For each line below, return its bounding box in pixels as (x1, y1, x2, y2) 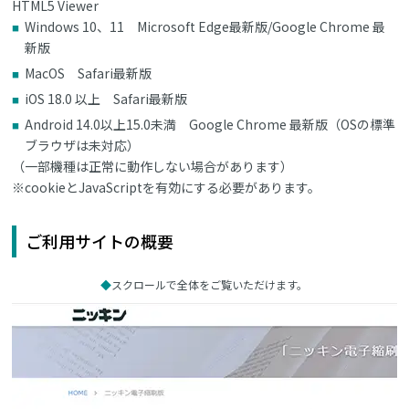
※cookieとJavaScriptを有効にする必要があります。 (12, 177, 321, 196)
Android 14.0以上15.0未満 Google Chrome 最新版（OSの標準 (25, 114, 396, 133)
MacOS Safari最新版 (25, 63, 152, 82)
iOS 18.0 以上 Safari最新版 (25, 89, 188, 108)
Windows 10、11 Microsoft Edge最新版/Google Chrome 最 (25, 16, 386, 36)
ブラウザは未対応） (25, 135, 141, 154)
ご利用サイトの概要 (26, 228, 174, 253)
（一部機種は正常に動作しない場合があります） (12, 156, 294, 175)
